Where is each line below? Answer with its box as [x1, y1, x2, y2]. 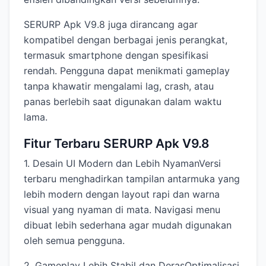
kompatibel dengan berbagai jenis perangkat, [24, 34, 227, 46]
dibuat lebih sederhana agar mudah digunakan [24, 219, 232, 232]
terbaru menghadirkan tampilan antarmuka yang [24, 173, 240, 185]
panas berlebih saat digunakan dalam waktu [24, 96, 221, 108]
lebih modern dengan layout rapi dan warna [24, 188, 220, 201]
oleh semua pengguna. [24, 235, 125, 247]
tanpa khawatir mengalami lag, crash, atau [24, 80, 214, 93]
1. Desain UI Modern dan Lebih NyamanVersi [24, 157, 221, 170]
